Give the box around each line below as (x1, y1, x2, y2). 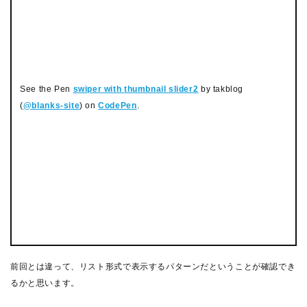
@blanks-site (23, 100, 80, 110)
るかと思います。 (10, 278, 79, 288)
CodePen (98, 100, 137, 110)
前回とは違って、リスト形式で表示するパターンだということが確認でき (10, 262, 296, 271)
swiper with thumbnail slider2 (73, 84, 199, 94)
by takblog (198, 84, 244, 94)
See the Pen (20, 84, 73, 94)
